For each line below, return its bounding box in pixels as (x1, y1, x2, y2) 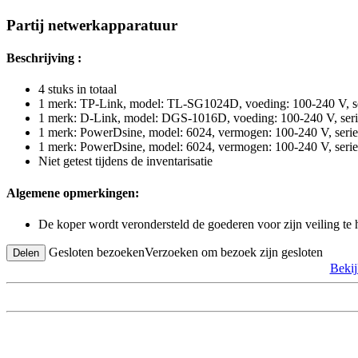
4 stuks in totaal (38, 82, 117, 97)
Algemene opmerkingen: (6, 185, 139, 200)
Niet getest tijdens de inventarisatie (38, 154, 213, 169)
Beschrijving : (6, 50, 82, 65)
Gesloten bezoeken (49, 245, 145, 259)
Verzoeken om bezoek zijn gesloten (145, 245, 323, 259)
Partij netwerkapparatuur (6, 16, 177, 34)
